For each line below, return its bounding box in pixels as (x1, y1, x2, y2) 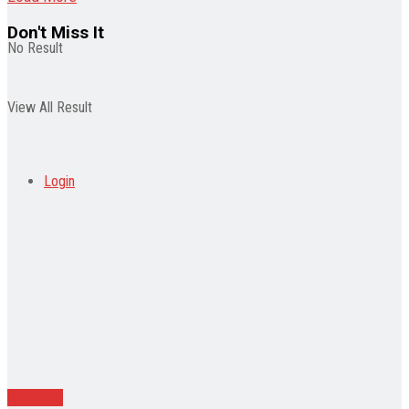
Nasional (7, 388, 63, 406)
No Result (7, 39, 63, 57)
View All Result (7, 99, 92, 116)
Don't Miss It (7, 22, 104, 43)
